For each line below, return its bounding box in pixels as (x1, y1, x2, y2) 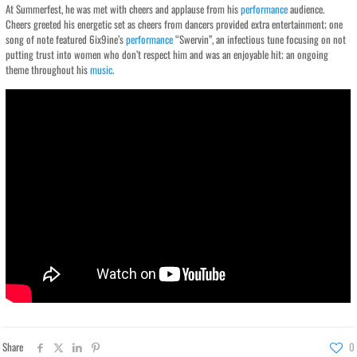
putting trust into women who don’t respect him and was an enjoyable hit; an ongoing (6, 46, 329, 62)
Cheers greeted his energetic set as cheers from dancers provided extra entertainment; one (6, 16, 343, 32)
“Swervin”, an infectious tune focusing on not (173, 31, 347, 47)
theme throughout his (6, 61, 91, 77)
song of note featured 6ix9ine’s (6, 31, 127, 47)
